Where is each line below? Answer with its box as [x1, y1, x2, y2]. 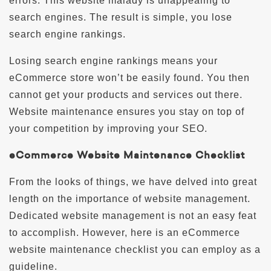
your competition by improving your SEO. [9, 123, 207, 134]
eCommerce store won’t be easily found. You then [9, 73, 250, 83]
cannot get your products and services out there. [9, 90, 243, 100]
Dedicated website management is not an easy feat [9, 211, 256, 221]
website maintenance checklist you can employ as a [9, 244, 261, 255]
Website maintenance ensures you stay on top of [9, 106, 244, 117]
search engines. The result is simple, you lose [9, 12, 232, 23]
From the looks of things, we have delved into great [9, 177, 257, 188]
